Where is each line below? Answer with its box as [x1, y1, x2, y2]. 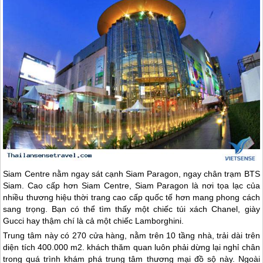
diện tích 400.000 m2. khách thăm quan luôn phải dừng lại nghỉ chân [3, 242, 260, 252]
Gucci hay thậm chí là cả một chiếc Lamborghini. [3, 215, 184, 225]
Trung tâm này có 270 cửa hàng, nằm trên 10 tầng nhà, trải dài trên [3, 230, 260, 240]
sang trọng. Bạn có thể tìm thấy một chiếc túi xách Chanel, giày [3, 204, 260, 214]
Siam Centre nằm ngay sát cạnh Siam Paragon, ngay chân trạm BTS [3, 168, 260, 178]
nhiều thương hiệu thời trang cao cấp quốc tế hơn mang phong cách [3, 192, 260, 202]
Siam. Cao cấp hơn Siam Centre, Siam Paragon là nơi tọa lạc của [3, 180, 260, 190]
